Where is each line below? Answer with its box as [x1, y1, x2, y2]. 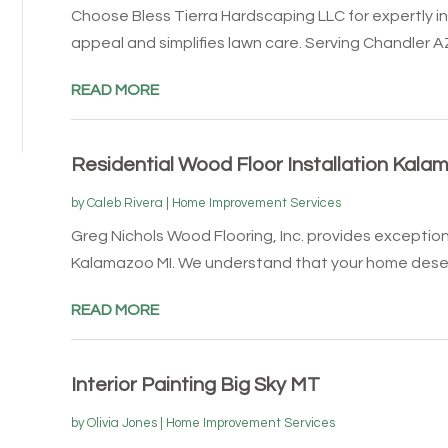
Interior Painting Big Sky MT [70, 374, 320, 395]
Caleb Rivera [86, 195, 163, 210]
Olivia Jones [86, 415, 157, 430]
